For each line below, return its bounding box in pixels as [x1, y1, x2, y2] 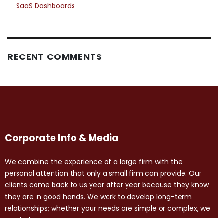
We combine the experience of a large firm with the [5, 157, 182, 167]
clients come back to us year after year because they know [5, 180, 209, 190]
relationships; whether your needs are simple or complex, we [5, 203, 210, 214]
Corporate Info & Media [5, 131, 119, 145]
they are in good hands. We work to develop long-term [5, 192, 192, 202]
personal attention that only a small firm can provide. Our [5, 168, 201, 179]
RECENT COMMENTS [7, 51, 102, 63]
